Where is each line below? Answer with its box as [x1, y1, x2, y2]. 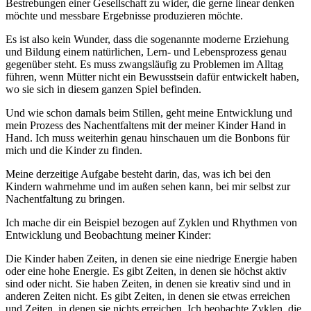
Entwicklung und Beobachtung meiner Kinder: [6, 229, 211, 242]
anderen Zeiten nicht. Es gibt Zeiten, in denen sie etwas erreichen [6, 290, 290, 303]
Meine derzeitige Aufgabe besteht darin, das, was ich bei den [6, 168, 271, 180]
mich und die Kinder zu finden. [6, 144, 142, 157]
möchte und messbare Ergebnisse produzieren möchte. [6, 10, 243, 22]
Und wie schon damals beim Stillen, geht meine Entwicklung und [6, 107, 292, 119]
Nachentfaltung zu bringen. [6, 193, 125, 205]
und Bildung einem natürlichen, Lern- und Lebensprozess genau [6, 46, 287, 58]
